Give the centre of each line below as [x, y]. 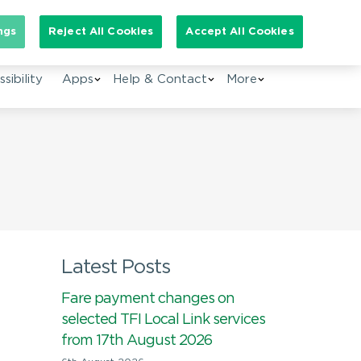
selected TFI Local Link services [163, 320]
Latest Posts [116, 268]
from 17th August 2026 [137, 341]
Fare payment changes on [148, 299]
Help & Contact [160, 79]
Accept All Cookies [240, 31]
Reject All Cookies [101, 31]
